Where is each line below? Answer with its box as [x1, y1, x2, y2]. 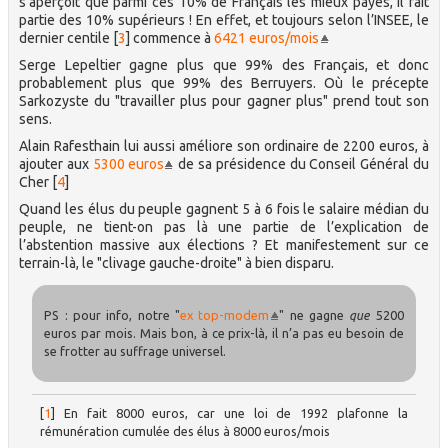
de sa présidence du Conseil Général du [174, 156, 430, 172]
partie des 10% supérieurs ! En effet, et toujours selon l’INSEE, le [19, 12, 429, 28]
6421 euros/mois [214, 30, 319, 46]
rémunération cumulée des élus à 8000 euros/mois [40, 424, 331, 439]
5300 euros [92, 156, 165, 172]
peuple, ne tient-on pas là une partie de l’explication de [19, 219, 429, 235]
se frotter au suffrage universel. [44, 344, 227, 359]
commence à [130, 30, 214, 46]
